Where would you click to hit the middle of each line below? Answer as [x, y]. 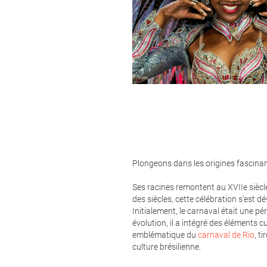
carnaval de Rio [226, 235]
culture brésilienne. [167, 246]
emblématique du [165, 235]
